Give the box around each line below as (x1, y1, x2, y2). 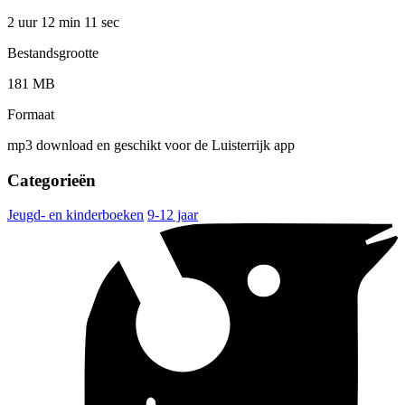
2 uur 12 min (7, 14, 84, 30)
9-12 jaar (147, 207, 198, 223)
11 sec (84, 14, 119, 30)
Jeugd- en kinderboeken (7, 207, 144, 223)
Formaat (7, 106, 54, 122)
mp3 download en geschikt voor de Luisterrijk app (7, 137, 295, 153)
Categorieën (7, 170, 96, 190)
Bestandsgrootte (7, 44, 99, 61)
